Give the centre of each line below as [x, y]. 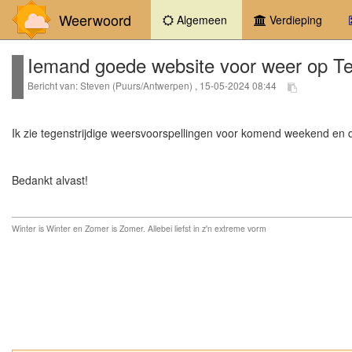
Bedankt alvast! [50, 180]
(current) [251, 19]
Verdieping [294, 20]
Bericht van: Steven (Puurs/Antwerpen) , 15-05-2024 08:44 [153, 86]
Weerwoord [91, 20]
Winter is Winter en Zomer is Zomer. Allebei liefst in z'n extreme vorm [139, 229]
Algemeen [200, 20]
